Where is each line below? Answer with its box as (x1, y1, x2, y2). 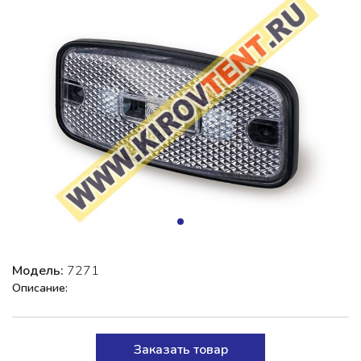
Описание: (12, 280, 71, 296)
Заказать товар (133, 340, 228, 359)
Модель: (12, 261, 67, 280)
